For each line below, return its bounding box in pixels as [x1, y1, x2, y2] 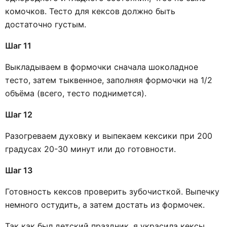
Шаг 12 [5, 109, 32, 120]
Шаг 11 [5, 40, 31, 51]
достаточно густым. [5, 19, 86, 29]
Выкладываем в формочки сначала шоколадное [5, 61, 198, 72]
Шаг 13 [5, 165, 32, 175]
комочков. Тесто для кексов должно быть [5, 6, 175, 16]
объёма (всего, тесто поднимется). [5, 88, 149, 98]
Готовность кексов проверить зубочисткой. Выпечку [5, 186, 219, 197]
